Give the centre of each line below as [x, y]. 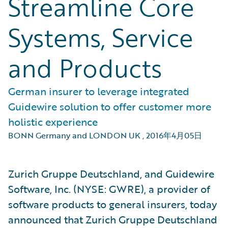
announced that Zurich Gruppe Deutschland [113, 219]
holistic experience [53, 122]
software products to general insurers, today [112, 204]
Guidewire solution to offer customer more [110, 106]
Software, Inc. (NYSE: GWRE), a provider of [109, 189]
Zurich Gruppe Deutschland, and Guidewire [111, 174]
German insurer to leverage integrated [99, 91]
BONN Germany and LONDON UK [74, 135]
